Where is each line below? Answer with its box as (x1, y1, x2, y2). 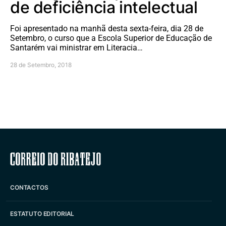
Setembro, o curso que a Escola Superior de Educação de (10, 33, 212, 43)
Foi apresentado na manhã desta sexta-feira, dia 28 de (10, 23, 203, 33)
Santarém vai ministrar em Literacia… (10, 42, 143, 52)
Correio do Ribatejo (59, 151, 167, 166)
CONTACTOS (10, 184, 48, 191)
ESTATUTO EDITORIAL (10, 210, 75, 217)
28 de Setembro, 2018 (10, 61, 72, 69)
